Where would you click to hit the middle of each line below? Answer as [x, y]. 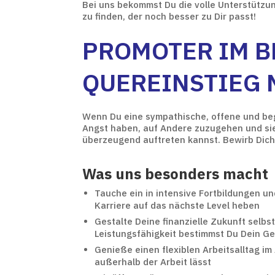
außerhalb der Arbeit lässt [153, 261]
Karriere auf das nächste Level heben [177, 205]
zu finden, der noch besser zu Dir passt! [171, 16]
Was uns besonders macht [176, 173]
